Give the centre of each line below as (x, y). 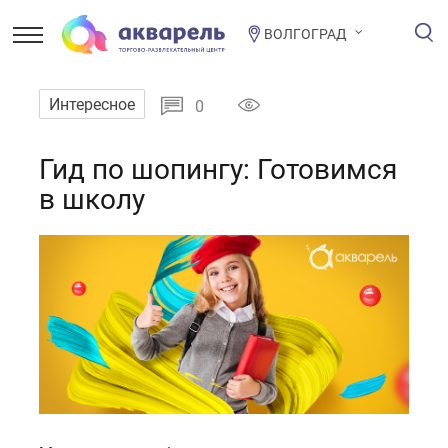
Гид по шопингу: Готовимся (217, 169)
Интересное (91, 104)
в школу (91, 199)
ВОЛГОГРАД (306, 33)
